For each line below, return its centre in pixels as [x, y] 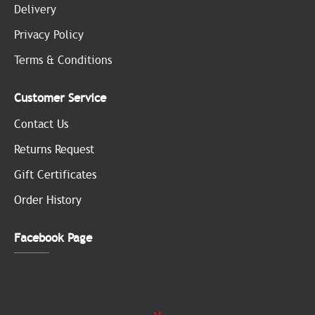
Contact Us [41, 124]
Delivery [35, 10]
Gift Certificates [55, 175]
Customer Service [60, 98]
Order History [48, 200]
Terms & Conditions [63, 60]
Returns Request [54, 150]
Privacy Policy [49, 35]
